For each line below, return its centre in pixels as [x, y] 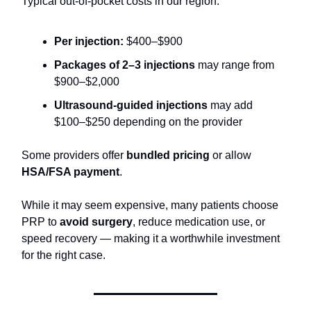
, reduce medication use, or [199, 222]
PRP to [41, 222]
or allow [230, 155]
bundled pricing [168, 155]
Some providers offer [74, 155]
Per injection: [89, 41]
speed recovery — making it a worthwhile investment [151, 238]
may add [230, 105]
